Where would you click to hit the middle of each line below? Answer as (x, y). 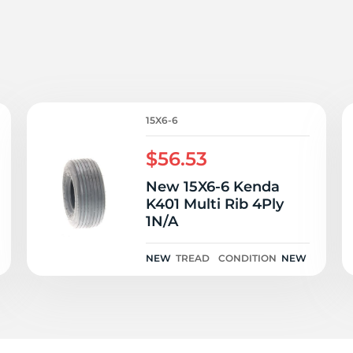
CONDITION (247, 258)
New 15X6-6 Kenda (213, 187)
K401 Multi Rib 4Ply (215, 204)
